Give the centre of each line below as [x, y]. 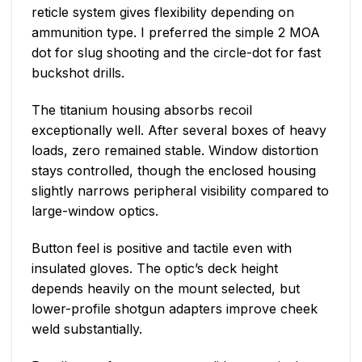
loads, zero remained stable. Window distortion [175, 151]
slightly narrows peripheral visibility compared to [180, 191]
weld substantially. [87, 328]
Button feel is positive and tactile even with [162, 248]
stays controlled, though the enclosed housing [174, 171]
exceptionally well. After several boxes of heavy [179, 130]
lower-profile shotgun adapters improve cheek [175, 308]
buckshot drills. [78, 73]
